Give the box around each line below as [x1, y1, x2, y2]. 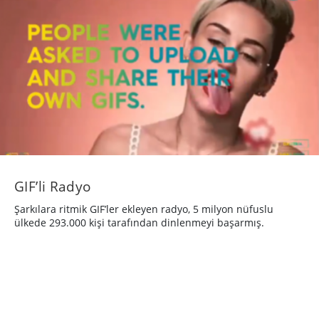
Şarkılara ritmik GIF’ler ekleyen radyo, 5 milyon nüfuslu [14, 202, 273, 216]
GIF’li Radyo [14, 176, 91, 196]
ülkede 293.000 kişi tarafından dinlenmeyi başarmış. [14, 215, 264, 229]
